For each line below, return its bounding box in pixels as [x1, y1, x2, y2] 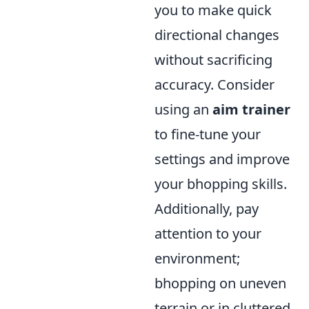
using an [154, 100, 212, 119]
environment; [154, 249, 240, 268]
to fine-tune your [154, 125, 261, 144]
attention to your [154, 224, 261, 243]
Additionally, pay [154, 199, 259, 219]
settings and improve [154, 150, 290, 169]
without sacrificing [154, 50, 272, 70]
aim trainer [212, 100, 290, 119]
